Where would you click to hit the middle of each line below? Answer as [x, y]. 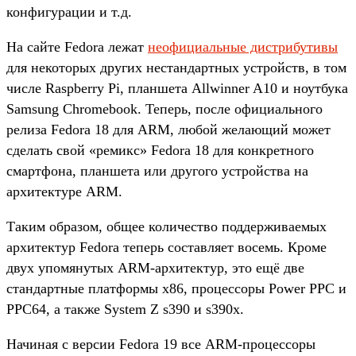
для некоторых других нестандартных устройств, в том [176, 67]
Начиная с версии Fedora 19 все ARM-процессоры [161, 344]
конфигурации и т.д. [69, 12]
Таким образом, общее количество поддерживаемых [166, 226]
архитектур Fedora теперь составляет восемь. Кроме [166, 247]
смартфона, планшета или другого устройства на [157, 170]
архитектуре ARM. [64, 191]
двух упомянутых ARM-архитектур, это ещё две [155, 267]
